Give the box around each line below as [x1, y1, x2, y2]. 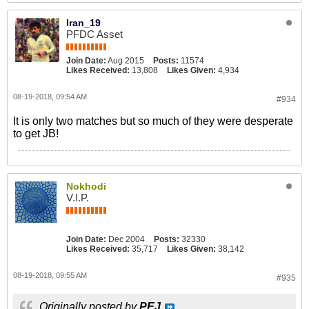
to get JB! [13, 128, 59, 139]
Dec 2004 [108, 235, 145, 244]
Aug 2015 [108, 56, 144, 66]
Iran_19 [66, 17, 101, 28]
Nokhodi [66, 181, 106, 192]
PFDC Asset [66, 28, 123, 40]
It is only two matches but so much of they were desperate [13, 115, 293, 127]
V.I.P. [66, 192, 89, 203]
